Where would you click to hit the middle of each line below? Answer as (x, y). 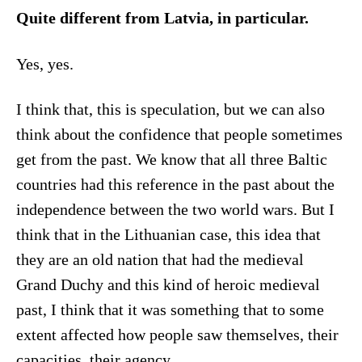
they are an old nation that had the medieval (160, 260)
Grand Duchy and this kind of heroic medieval (168, 285)
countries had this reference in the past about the (175, 185)
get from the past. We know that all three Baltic (171, 160)
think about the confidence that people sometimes (179, 135)
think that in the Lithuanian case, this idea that (168, 235)
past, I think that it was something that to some (170, 310)
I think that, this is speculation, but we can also (170, 110)
